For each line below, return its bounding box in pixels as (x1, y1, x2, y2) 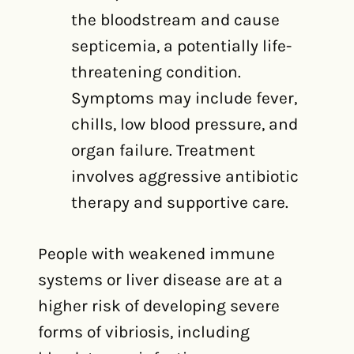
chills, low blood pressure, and (71, 115, 298, 134)
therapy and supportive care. (71, 193, 288, 212)
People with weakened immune (38, 244, 275, 263)
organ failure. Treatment (71, 141, 255, 160)
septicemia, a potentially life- (71, 36, 292, 55)
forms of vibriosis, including (38, 322, 250, 341)
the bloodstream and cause (71, 10, 280, 29)
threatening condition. (71, 62, 241, 81)
